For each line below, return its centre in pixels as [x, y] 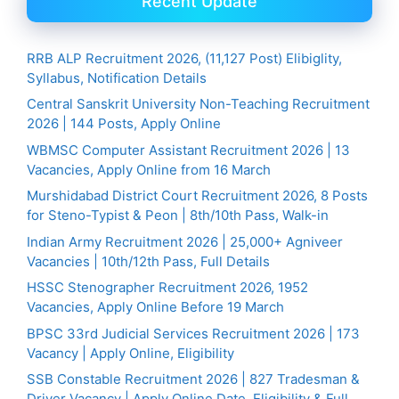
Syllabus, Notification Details [117, 77]
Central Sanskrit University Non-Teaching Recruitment [198, 104]
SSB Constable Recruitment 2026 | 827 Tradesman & [193, 379]
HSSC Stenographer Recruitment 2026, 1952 [167, 288]
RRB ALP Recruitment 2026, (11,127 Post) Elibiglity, [184, 58]
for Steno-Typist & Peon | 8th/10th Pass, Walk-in [178, 216]
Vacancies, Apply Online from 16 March [149, 169]
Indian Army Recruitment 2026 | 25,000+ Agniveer [185, 241]
